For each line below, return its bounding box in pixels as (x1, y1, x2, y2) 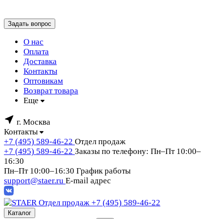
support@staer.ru (4, 176, 66, 185)
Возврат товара (23, 86, 78, 95)
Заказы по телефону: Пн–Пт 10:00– (75, 147, 201, 156)
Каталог (8, 209, 31, 217)
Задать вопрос (8, 20, 51, 27)
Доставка (23, 57, 57, 66)
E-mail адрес (66, 176, 111, 185)
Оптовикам (23, 76, 63, 86)
